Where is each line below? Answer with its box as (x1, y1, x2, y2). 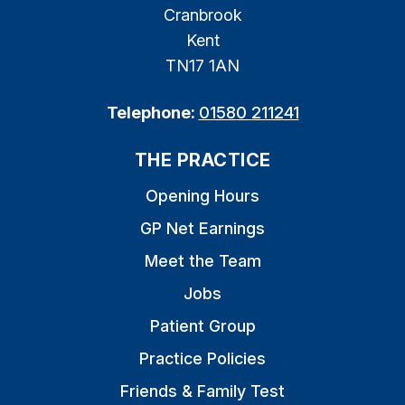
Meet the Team (144, 251, 261, 270)
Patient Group (149, 316, 256, 335)
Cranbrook (163, 5, 242, 24)
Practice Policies (139, 349, 266, 368)
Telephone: (106, 103, 199, 122)
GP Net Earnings (140, 219, 265, 238)
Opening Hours (146, 186, 259, 205)
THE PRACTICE (134, 149, 271, 171)
